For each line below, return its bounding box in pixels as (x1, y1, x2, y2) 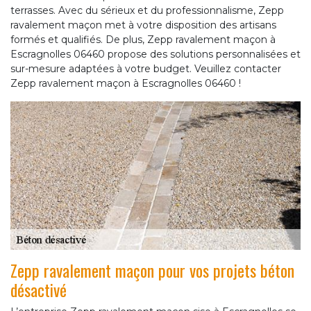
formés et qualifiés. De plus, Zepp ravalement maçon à (10, 33, 276, 46)
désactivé (10, 276, 67, 302)
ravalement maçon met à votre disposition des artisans (10, 18, 276, 31)
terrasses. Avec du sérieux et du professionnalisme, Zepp (10, 3, 284, 17)
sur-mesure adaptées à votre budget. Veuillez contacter (10, 62, 281, 75)
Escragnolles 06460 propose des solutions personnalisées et (10, 47, 301, 60)
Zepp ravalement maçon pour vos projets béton (10, 257, 294, 283)
